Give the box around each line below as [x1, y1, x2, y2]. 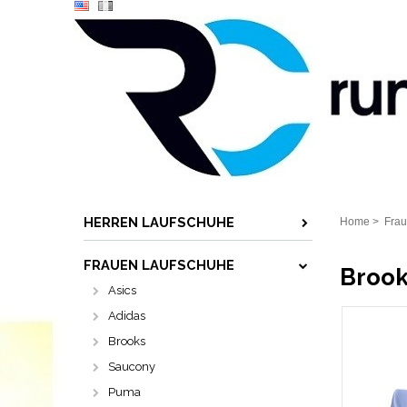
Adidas [108, 309, 145, 323]
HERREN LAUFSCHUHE [84, 214, 234, 230]
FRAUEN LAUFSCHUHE [84, 257, 234, 273]
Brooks [108, 334, 145, 348]
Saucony [108, 360, 155, 373]
